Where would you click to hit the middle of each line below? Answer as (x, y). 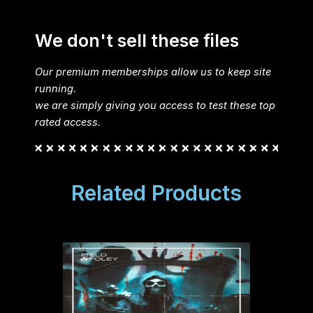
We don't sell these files (137, 40)
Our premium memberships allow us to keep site (153, 72)
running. (56, 89)
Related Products (156, 193)
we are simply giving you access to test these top (155, 105)
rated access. (68, 122)
